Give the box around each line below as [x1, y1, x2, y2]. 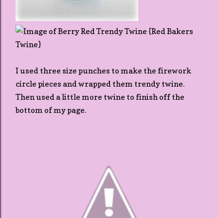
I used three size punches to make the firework [16, 66, 191, 75]
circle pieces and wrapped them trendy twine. [16, 79, 184, 89]
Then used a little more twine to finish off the [16, 92, 184, 102]
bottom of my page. [16, 105, 86, 115]
